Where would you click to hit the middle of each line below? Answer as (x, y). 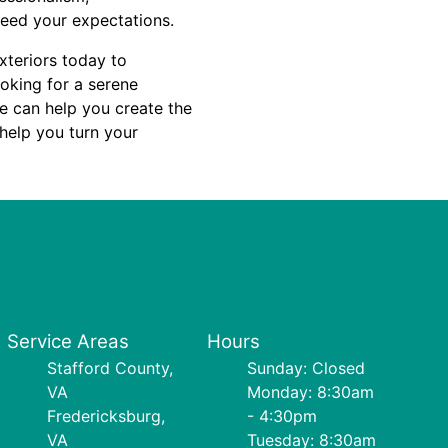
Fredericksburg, (105, 416)
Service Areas (67, 341)
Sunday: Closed (306, 368)
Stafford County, (109, 368)
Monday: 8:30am (311, 392)
